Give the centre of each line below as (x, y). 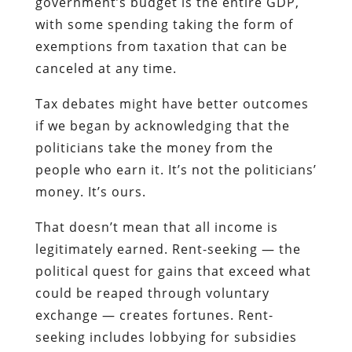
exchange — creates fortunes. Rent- (154, 315)
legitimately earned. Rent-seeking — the (168, 249)
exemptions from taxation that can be (161, 46)
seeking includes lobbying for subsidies (166, 337)
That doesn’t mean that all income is (156, 227)
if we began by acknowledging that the (162, 125)
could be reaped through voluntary (152, 293)
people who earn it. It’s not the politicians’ (176, 169)
